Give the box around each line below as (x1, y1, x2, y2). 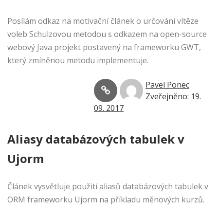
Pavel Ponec (145, 79, 189, 91)
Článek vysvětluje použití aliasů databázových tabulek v (7, 181, 208, 192)
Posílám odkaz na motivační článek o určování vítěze (7, 16, 199, 27)
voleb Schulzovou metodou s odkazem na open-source (7, 29, 207, 40)
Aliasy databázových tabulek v (7, 131, 184, 147)
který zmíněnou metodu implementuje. (7, 55, 158, 66)
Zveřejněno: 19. (145, 91, 201, 102)
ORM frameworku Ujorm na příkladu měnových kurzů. (7, 194, 204, 205)
